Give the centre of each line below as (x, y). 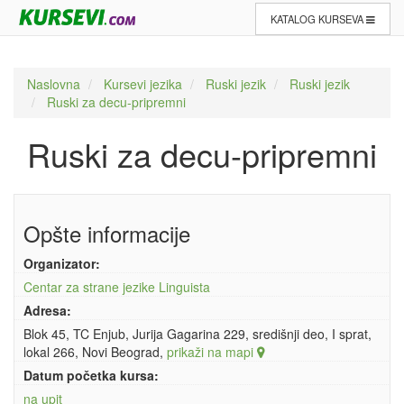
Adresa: (47, 310)
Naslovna (54, 84)
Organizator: (62, 263)
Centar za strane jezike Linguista (117, 287)
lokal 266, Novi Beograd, (95, 352)
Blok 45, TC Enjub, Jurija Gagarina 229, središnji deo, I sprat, (197, 334)
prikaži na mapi (212, 352)
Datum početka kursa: (91, 375)
